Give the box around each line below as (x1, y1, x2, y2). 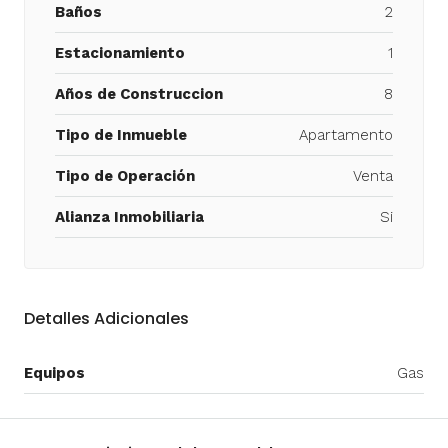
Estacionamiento (55, 43, 185, 62)
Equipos (24, 363, 85, 382)
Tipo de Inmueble (55, 125, 187, 144)
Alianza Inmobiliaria (55, 207, 204, 226)
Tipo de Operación (55, 166, 195, 185)
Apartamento (299, 125, 393, 144)
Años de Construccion (55, 84, 223, 103)
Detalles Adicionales (24, 306, 189, 330)
